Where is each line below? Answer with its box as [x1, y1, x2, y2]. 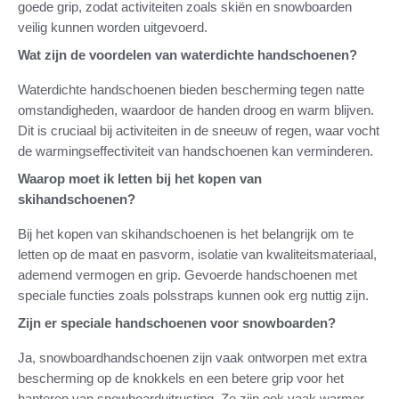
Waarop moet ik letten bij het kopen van [18, 170, 262, 186]
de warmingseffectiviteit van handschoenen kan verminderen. [18, 142, 373, 159]
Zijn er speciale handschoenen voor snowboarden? [18, 314, 336, 330]
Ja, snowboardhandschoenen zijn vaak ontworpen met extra [18, 349, 367, 365]
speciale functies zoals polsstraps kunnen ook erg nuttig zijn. [18, 287, 369, 303]
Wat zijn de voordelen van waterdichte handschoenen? [18, 46, 357, 62]
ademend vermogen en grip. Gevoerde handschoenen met [18, 266, 357, 282]
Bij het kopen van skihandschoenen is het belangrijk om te [18, 225, 354, 241]
